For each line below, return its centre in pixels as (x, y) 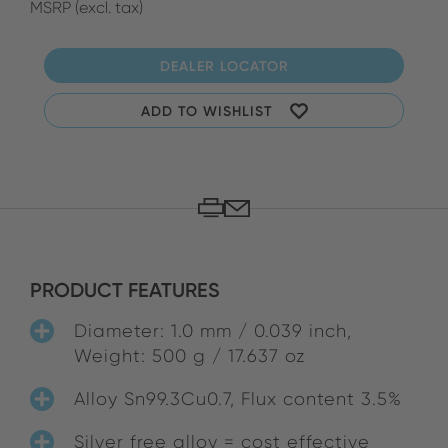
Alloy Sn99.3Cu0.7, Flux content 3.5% (238, 399)
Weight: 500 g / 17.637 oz (190, 356)
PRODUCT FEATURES (125, 290)
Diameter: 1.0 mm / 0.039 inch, (213, 331)
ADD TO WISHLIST (206, 110)
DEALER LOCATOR (224, 65)
